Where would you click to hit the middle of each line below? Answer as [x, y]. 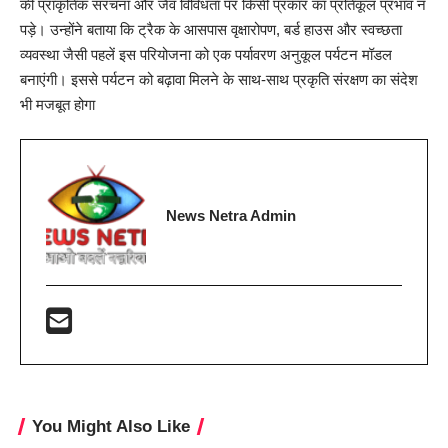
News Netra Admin [231, 215]
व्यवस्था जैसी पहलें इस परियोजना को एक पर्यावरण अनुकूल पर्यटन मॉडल [206, 54]
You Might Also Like [111, 426]
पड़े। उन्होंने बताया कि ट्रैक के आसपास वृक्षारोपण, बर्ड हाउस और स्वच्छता [211, 29]
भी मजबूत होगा [57, 104]
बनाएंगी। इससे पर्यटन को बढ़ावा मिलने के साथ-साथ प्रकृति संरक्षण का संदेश [219, 79]
